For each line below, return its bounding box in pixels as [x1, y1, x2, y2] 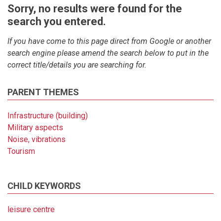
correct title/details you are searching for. [7, 60, 147, 70]
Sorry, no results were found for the [7, 2, 182, 15]
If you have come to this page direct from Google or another [7, 36, 211, 46]
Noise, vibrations [7, 134, 66, 144]
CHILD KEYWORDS [7, 180, 81, 191]
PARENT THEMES [7, 86, 79, 97]
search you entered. [7, 15, 106, 28]
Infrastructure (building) [7, 110, 88, 120]
